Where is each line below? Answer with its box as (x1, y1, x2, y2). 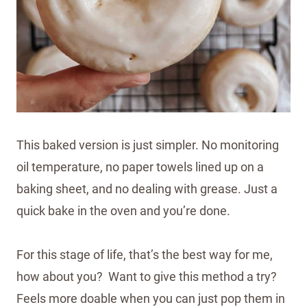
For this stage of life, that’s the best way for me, (16, 247, 273, 262)
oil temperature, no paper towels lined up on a (16, 160, 264, 175)
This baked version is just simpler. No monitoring (16, 138, 279, 153)
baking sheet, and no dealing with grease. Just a (16, 182, 278, 197)
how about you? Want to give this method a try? (16, 269, 280, 284)
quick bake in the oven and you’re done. (16, 204, 230, 219)
